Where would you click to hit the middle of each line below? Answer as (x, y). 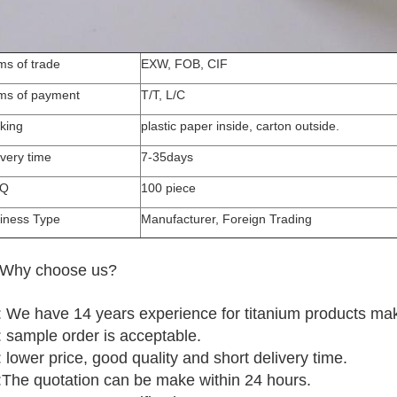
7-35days (167, 157)
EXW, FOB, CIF (184, 64)
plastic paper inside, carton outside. (240, 126)
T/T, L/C (163, 95)
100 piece (168, 188)
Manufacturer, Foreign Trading (226, 219)
